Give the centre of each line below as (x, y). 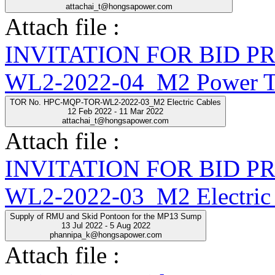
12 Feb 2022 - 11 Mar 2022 (115, 111)
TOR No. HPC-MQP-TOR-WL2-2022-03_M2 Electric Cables (115, 102)
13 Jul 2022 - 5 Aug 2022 (106, 225)
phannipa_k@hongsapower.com (106, 234)
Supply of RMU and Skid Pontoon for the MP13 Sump (106, 216)
